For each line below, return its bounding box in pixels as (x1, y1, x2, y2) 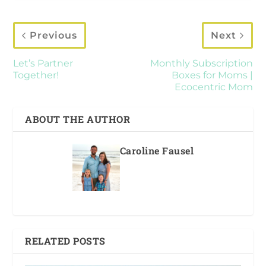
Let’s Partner (13, 58, 74, 69)
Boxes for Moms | (171, 69, 253, 81)
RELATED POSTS (25, 235, 106, 248)
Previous (30, 30, 78, 42)
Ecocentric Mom (174, 81, 253, 93)
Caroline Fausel (119, 144, 194, 157)
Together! (13, 69, 59, 81)
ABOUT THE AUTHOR (25, 113, 131, 126)
